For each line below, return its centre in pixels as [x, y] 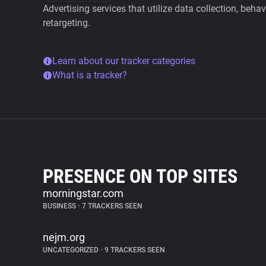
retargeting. [66, 23]
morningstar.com [83, 193]
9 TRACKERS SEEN [134, 250]
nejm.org [64, 237]
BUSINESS [60, 206]
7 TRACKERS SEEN [111, 206]
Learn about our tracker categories [124, 61]
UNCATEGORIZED [72, 250]
